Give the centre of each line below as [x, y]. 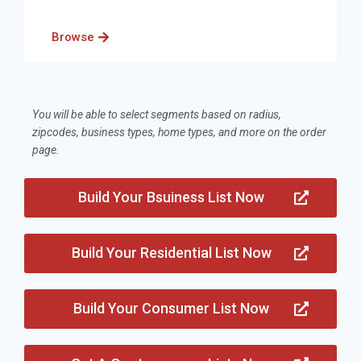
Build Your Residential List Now [171, 252]
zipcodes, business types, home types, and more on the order [179, 132]
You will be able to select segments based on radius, [157, 114]
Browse [73, 37]
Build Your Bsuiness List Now [171, 197]
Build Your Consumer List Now [171, 308]
